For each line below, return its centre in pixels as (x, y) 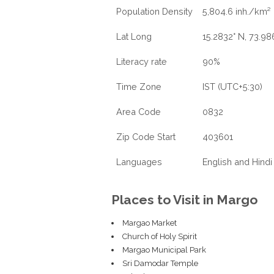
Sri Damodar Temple (160, 263)
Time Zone (139, 87)
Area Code (139, 112)
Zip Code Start (146, 137)
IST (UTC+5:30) (232, 87)
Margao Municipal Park (164, 250)
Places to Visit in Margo (184, 200)
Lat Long (134, 36)
